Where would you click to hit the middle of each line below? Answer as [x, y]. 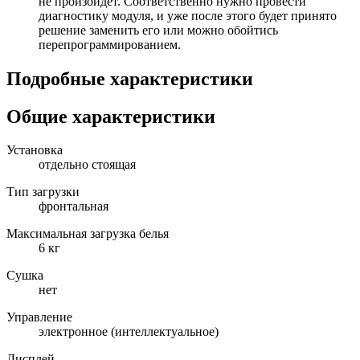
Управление [39, 317]
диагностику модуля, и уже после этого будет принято [188, 15]
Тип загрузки [43, 192]
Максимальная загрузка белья [88, 234]
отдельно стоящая [87, 165]
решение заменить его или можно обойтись [158, 30]
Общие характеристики [111, 116]
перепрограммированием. [110, 44]
